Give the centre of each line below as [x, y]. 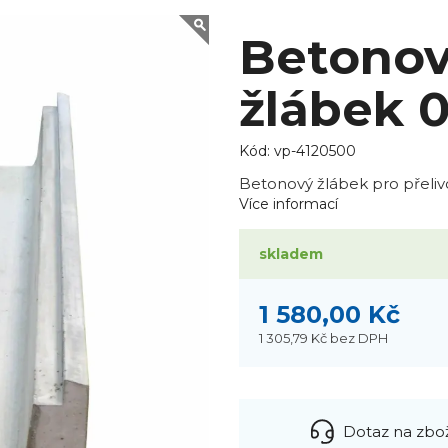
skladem [290, 254]
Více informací [288, 204]
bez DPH [358, 337]
